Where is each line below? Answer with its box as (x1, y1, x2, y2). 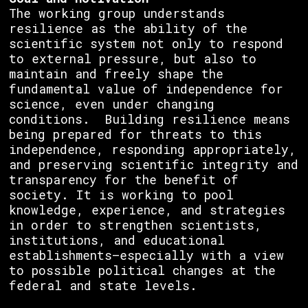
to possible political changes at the (9, 263, 276, 278)
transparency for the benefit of (9, 172, 239, 188)
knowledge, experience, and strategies (9, 202, 285, 218)
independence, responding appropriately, (9, 142, 296, 157)
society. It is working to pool (9, 187, 234, 203)
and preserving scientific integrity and (9, 157, 298, 173)
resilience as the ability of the (9, 21, 247, 36)
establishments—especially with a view (9, 247, 284, 263)
